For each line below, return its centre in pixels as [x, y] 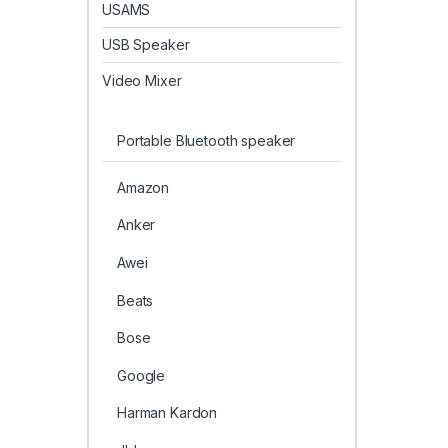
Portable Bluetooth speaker [206, 140]
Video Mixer [142, 80]
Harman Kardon [167, 413]
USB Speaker [146, 45]
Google [141, 375]
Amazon [143, 187]
